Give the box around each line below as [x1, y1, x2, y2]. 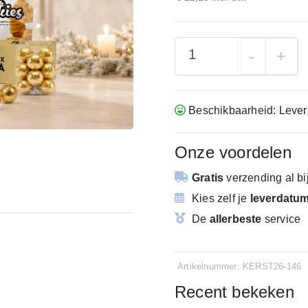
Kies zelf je [192, 192, 250, 204]
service [261, 212, 301, 225]
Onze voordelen [175, 142, 291, 162]
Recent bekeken [175, 283, 294, 302]
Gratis [192, 171, 224, 184]
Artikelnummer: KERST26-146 [177, 261, 302, 272]
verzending [223, 171, 285, 184]
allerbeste [209, 212, 262, 225]
